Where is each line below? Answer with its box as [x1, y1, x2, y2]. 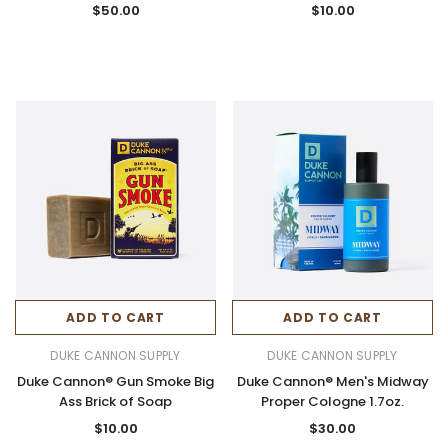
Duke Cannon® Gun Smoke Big [17, 371, 214, 391]
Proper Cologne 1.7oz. [261, 391, 404, 411]
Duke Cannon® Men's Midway [236, 371, 429, 391]
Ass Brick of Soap [59, 391, 172, 411]
